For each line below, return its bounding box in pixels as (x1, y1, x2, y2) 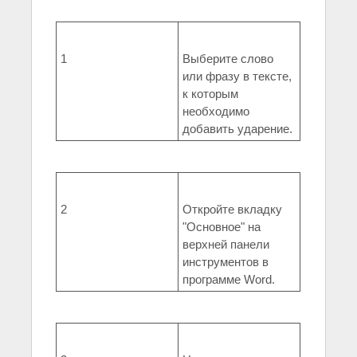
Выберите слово (182, 52, 273, 66)
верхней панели (182, 237, 269, 252)
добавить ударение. (182, 122, 292, 136)
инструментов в (182, 255, 269, 269)
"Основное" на (182, 220, 261, 234)
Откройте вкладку (182, 202, 282, 217)
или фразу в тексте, (182, 69, 292, 84)
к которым (182, 87, 238, 101)
